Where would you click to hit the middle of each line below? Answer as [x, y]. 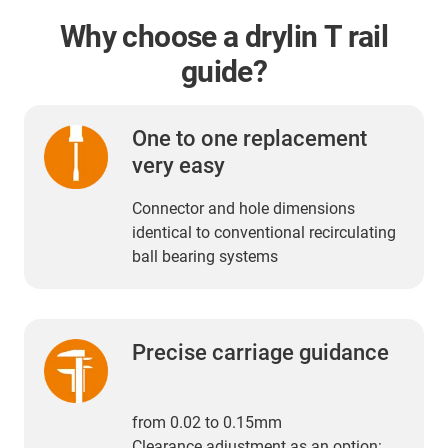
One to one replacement [249, 138]
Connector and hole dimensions [243, 208]
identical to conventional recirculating [264, 232]
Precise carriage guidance [260, 352]
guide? [224, 71]
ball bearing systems [205, 256]
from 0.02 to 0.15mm [207, 422]
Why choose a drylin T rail [224, 36]
